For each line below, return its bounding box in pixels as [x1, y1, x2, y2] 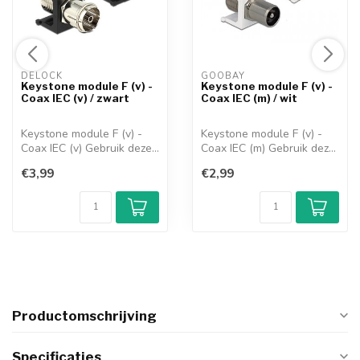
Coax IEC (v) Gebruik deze [21, 141, 152, 156]
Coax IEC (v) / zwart [21, 92, 129, 104]
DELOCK [21, 70, 66, 82]
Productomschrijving [12, 308, 157, 325]
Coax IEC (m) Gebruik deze [201, 141, 335, 156]
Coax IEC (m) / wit [201, 92, 297, 104]
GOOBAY [201, 70, 248, 82]
